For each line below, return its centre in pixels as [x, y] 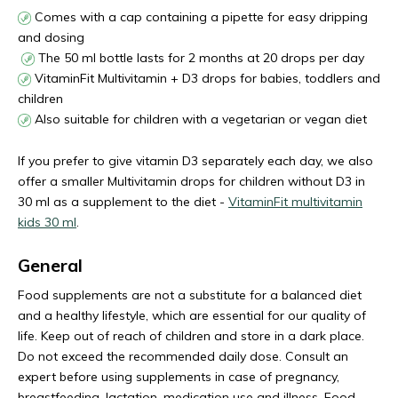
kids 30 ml [47, 223]
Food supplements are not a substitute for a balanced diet [190, 295]
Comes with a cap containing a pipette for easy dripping [199, 17]
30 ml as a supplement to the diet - [123, 202]
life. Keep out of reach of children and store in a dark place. [191, 336]
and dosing [51, 38]
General [50, 266]
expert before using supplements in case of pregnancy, [179, 377]
